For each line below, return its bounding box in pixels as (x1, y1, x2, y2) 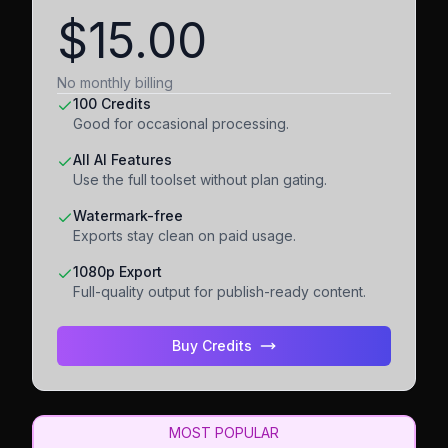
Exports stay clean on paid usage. (73, 227, 296, 244)
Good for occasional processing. (73, 115, 289, 132)
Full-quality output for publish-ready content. (73, 283, 366, 300)
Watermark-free (73, 207, 183, 224)
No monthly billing (57, 74, 173, 91)
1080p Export (73, 263, 162, 280)
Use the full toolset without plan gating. (73, 171, 327, 188)
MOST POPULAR (169, 424, 279, 441)
